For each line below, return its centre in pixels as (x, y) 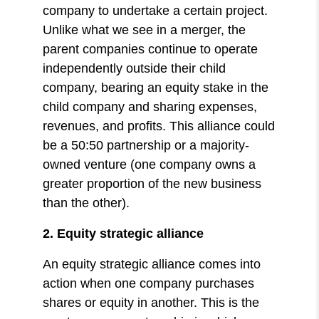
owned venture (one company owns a (150, 164)
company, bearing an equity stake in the (156, 87)
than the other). (88, 203)
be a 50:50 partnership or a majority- (146, 145)
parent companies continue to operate (151, 49)
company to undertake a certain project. (156, 10)
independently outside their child (135, 68)
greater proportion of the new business (152, 183)
